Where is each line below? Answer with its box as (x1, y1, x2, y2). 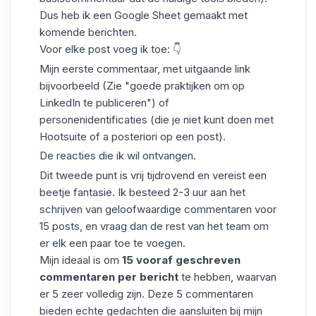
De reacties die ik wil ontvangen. (39, 149, 196, 163)
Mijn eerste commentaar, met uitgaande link (39, 61, 250, 75)
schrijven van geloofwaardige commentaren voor (39, 202, 276, 216)
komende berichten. (39, 25, 137, 39)
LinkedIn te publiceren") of (39, 95, 169, 109)
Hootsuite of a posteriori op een (39, 129, 197, 143)
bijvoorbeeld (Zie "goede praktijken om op (39, 78, 245, 92)
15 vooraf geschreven (122, 253, 241, 267)
